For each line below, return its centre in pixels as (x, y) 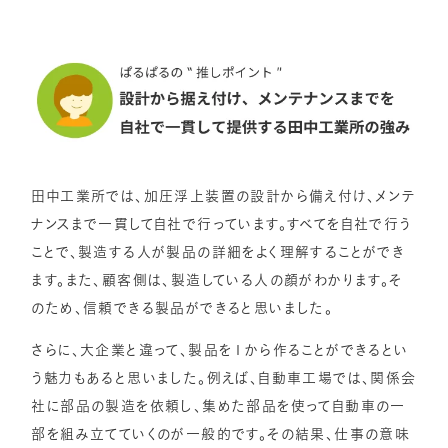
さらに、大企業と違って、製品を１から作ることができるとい (220, 350)
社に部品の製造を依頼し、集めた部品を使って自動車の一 (218, 406)
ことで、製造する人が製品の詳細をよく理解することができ (218, 252)
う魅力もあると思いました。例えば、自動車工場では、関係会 (224, 378)
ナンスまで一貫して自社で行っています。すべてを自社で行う (221, 224)
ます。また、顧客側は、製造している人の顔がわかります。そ (217, 280)
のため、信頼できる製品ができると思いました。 (182, 308)
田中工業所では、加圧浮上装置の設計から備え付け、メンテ (223, 196)
